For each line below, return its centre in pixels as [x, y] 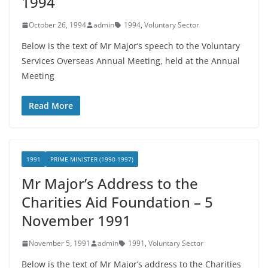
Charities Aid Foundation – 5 [117, 202]
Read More [51, 106]
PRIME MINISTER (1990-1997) [92, 159]
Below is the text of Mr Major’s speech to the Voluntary [131, 46]
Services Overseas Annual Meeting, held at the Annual [131, 61]
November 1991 [76, 220]
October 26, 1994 [57, 25]
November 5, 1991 [60, 243]
